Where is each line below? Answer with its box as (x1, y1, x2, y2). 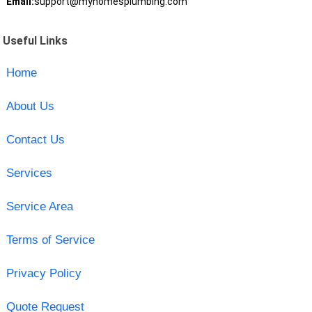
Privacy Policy (6, 266, 81, 280)
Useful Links (3, 33, 68, 47)
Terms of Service (6, 233, 95, 247)
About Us (6, 99, 54, 113)
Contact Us (6, 132, 65, 146)
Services (6, 166, 52, 180)
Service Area (6, 199, 73, 213)
